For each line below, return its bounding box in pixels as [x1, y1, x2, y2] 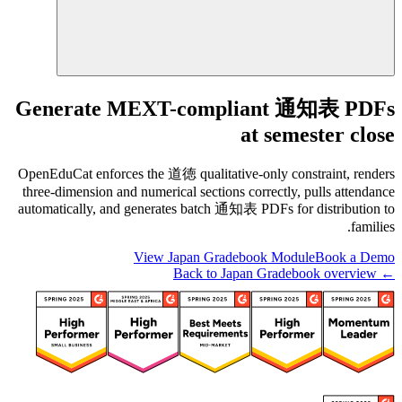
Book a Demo [315, 249, 395, 265]
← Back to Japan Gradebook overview [377, 265, 395, 281]
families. [351, 218, 395, 234]
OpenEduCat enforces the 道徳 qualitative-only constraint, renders [18, 165, 395, 181]
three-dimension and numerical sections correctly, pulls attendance [22, 183, 395, 199]
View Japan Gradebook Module [134, 249, 315, 265]
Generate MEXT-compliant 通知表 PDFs [15, 97, 395, 121]
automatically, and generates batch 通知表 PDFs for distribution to [18, 200, 395, 216]
